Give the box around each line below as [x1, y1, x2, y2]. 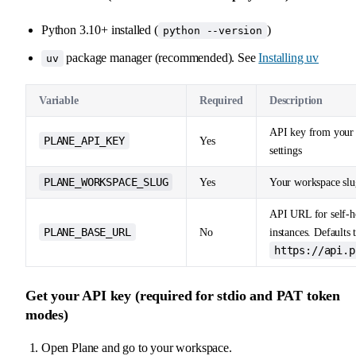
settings [269, 144, 302, 157]
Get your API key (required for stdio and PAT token [25, 287, 341, 304]
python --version [162, 24, 262, 37]
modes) [25, 306, 68, 323]
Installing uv [258, 50, 319, 64]
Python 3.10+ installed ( [41, 22, 158, 37]
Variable [39, 94, 79, 106]
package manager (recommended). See [63, 50, 259, 64]
